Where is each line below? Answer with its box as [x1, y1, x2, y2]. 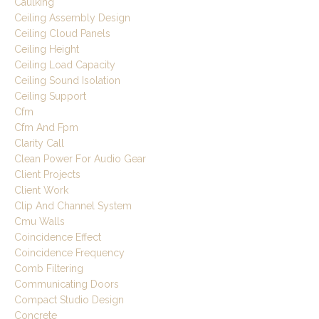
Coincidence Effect [14, 231, 101, 244]
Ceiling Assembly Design [14, 12, 130, 24]
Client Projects [14, 169, 80, 181]
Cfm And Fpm [14, 122, 78, 134]
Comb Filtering [14, 263, 83, 275]
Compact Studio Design [14, 294, 124, 306]
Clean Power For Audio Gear [14, 153, 146, 165]
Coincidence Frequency [14, 247, 125, 259]
